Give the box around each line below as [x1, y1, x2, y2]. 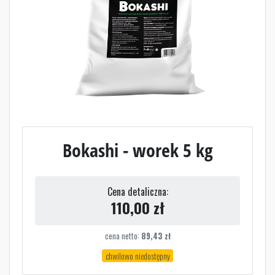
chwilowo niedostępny [105, 249, 170, 262]
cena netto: [104, 230, 141, 242]
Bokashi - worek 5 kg [62, 137, 213, 163]
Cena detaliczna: [107, 184, 168, 199]
